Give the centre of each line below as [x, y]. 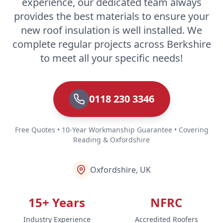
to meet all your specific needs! [111, 58]
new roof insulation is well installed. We [111, 30]
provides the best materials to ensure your [111, 16]
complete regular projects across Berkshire [111, 44]
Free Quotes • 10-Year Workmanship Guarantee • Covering [111, 129]
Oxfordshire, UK [120, 169]
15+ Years [57, 202]
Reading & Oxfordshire [111, 139]
